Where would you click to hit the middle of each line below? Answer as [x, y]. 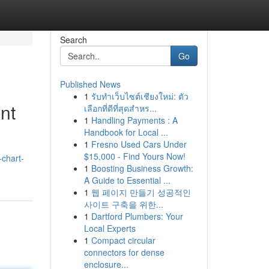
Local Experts [110, 228]
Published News [90, 84]
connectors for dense [124, 252]
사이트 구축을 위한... [123, 204]
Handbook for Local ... [126, 132]
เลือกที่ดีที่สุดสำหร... [120, 108]
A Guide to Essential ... [127, 180]
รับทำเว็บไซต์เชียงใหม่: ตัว [140, 96]
